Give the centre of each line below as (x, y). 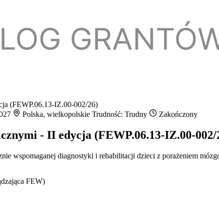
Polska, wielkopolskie (56, 114)
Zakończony (177, 114)
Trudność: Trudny (120, 114)
